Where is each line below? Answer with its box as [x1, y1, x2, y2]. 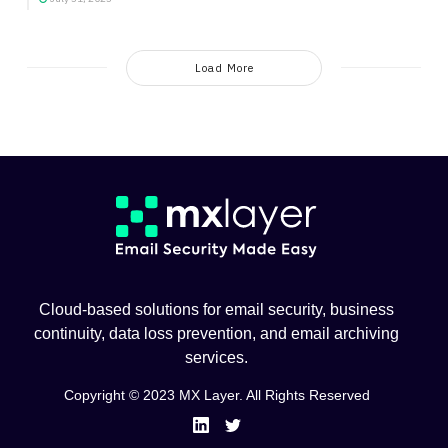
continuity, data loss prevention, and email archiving [34, 325, 399, 343]
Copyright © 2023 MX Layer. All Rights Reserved [63, 387, 370, 404]
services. [185, 349, 248, 367]
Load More [194, 60, 254, 75]
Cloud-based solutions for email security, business [39, 301, 394, 319]
